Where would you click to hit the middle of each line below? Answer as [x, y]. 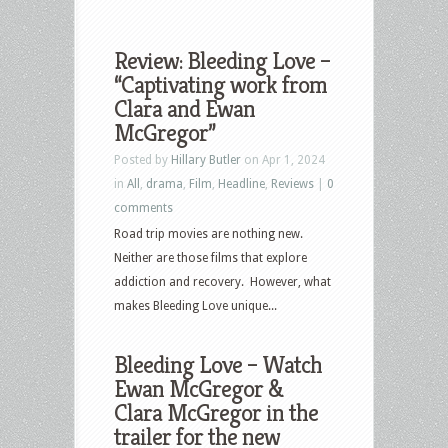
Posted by [142, 159]
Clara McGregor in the [216, 412]
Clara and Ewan [184, 108]
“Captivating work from [220, 84]
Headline [241, 183]
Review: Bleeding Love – [222, 60]
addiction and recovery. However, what [222, 281]
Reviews [292, 183]
